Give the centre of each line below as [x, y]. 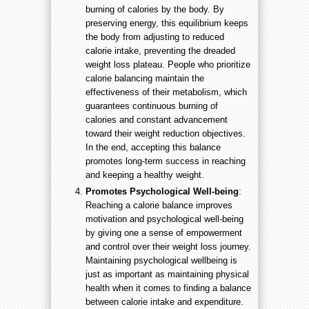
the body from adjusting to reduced [155, 37]
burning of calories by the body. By [155, 10]
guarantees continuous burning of [152, 106]
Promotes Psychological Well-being [162, 191]
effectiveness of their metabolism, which [166, 92]
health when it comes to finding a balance [168, 288]
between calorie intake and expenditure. [165, 301]
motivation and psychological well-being [165, 219]
